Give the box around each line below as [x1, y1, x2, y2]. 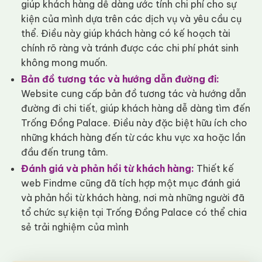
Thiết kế [194, 163, 234, 175]
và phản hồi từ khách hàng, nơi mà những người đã [20, 192, 244, 204]
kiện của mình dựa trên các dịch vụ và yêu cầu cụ [20, 13, 242, 25]
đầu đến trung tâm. [20, 146, 108, 158]
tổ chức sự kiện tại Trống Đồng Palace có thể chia [20, 206, 247, 219]
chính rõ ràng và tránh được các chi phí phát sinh [20, 42, 239, 54]
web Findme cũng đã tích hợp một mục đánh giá [20, 177, 240, 189]
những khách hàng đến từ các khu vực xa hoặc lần [20, 132, 246, 144]
